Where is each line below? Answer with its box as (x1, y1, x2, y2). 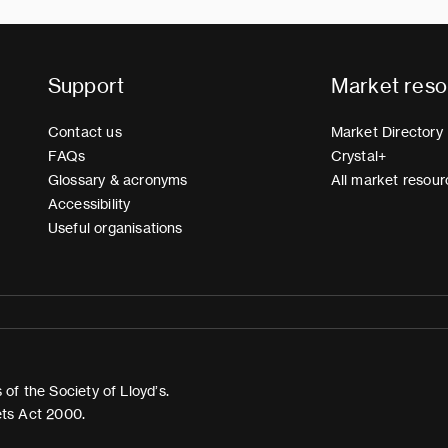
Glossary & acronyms (47, 171, 188, 189)
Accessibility (47, 195, 131, 213)
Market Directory (330, 123, 443, 141)
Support (47, 73, 125, 98)
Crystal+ (330, 147, 387, 165)
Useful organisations (47, 219, 183, 237)
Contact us (47, 123, 122, 141)
